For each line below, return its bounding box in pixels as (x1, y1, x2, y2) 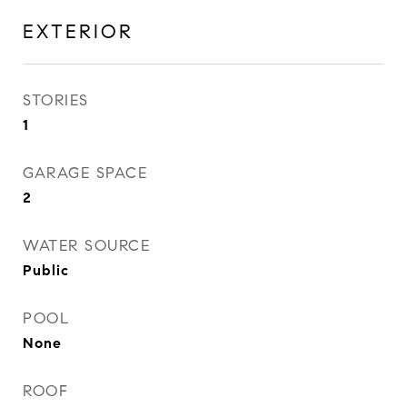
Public (23, 262, 69, 279)
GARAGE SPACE (23, 164, 147, 183)
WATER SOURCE (23, 236, 150, 255)
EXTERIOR (23, 20, 134, 44)
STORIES (23, 91, 89, 110)
